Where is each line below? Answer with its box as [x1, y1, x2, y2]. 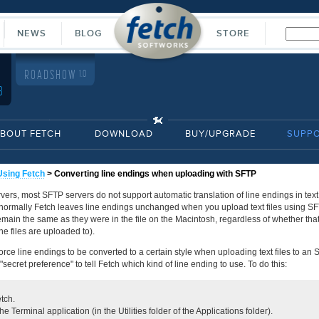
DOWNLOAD [95, 130, 153, 139]
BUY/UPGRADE [185, 130, 256, 139]
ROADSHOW [24, 69, 79, 82]
